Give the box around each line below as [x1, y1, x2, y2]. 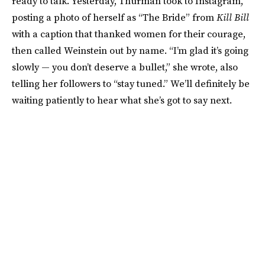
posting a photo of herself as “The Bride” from [12, 11, 216, 24]
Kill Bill [216, 11, 249, 24]
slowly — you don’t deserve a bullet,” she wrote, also [12, 60, 238, 73]
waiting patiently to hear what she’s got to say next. [12, 93, 232, 106]
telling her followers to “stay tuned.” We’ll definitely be [12, 77, 250, 90]
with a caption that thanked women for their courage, [12, 27, 245, 40]
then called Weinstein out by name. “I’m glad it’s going [12, 44, 248, 57]
